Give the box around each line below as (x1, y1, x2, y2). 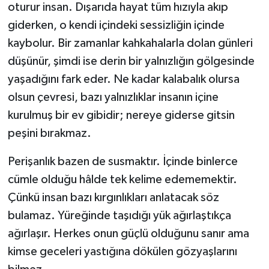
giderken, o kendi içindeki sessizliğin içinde (7, 19, 225, 32)
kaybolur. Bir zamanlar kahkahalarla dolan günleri (7, 37, 253, 50)
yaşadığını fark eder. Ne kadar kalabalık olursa (7, 73, 240, 86)
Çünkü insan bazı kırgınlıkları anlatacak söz (7, 192, 219, 204)
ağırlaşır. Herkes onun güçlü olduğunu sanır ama (7, 228, 249, 240)
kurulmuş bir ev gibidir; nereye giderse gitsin (7, 109, 235, 122)
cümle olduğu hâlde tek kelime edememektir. (7, 174, 237, 186)
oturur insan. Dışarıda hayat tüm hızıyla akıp (7, 1, 228, 14)
